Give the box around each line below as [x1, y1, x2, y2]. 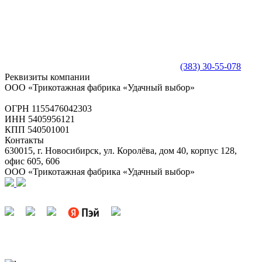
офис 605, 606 [5, 156, 60, 167]
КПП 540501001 [5, 125, 70, 135]
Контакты [5, 135, 44, 146]
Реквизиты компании [5, 72, 90, 82]
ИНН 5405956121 [5, 114, 75, 125]
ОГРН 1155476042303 [5, 104, 92, 114]
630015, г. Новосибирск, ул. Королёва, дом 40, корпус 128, [5, 146, 237, 156]
